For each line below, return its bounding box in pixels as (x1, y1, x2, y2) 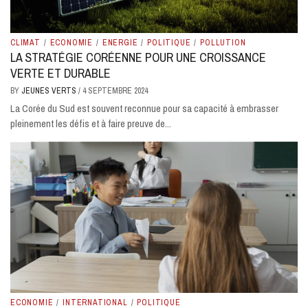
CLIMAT (10, 36, 41, 48)
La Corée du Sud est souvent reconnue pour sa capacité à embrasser (10, 100, 278, 115)
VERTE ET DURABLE (10, 64, 111, 82)
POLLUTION (200, 36, 246, 48)
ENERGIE (102, 36, 138, 48)
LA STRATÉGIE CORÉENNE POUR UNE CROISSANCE (10, 48, 266, 66)
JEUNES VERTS (21, 85, 78, 96)
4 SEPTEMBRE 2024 (82, 85, 148, 96)
